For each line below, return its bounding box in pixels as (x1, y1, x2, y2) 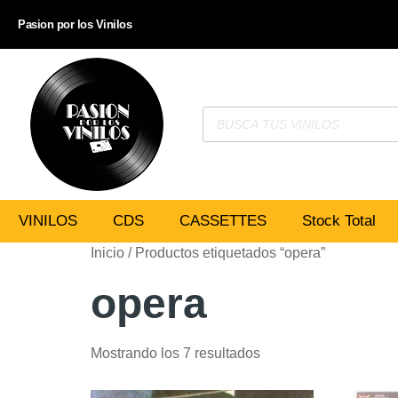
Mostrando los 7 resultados (91, 346, 260, 361)
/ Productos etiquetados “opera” (124, 245, 325, 260)
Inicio (91, 245, 124, 260)
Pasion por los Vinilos (18, 18, 131, 31)
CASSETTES (179, 212, 267, 229)
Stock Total (302, 212, 376, 229)
